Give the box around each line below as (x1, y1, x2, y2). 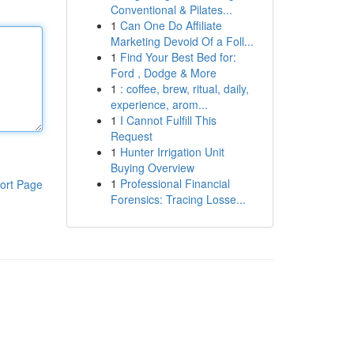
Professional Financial (119, 175, 230, 191)
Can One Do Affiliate (119, 17, 222, 33)
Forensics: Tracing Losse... (110, 191, 246, 207)
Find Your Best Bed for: (119, 49, 236, 65)
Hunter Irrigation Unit (119, 144, 224, 160)
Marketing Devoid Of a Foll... (110, 33, 254, 49)
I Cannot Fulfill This (119, 112, 217, 128)
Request (110, 128, 153, 144)
